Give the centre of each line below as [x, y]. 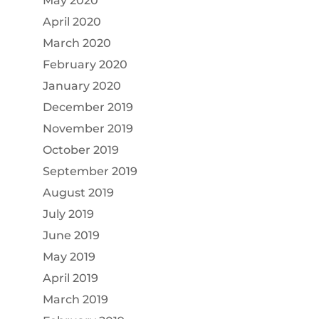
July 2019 [68, 214]
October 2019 [80, 150]
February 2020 [85, 65]
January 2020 [82, 86]
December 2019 [88, 108]
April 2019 [70, 278]
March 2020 [77, 43]
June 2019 [71, 236]
